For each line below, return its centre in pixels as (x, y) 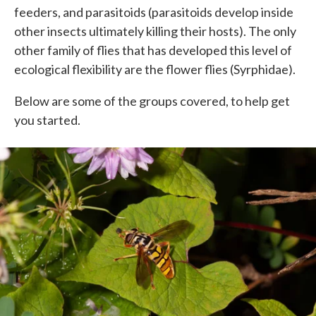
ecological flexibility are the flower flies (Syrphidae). (155, 69)
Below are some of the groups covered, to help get (152, 101)
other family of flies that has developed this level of (153, 50)
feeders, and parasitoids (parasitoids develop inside (154, 12)
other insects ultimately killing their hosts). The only (155, 31)
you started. (47, 120)
